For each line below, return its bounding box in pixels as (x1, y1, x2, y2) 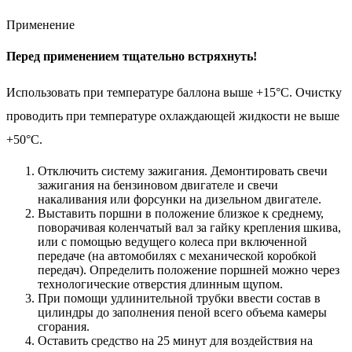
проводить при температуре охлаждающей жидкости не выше (6, 108, 339, 123)
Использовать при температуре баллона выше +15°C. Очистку (6, 85, 342, 99)
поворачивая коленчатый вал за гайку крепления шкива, (38, 220, 341, 234)
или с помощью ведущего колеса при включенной (38, 234, 307, 248)
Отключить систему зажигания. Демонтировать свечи (38, 163, 328, 178)
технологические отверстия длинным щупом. (38, 277, 283, 291)
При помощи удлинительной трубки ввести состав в (38, 291, 321, 305)
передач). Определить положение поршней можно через (38, 262, 339, 277)
